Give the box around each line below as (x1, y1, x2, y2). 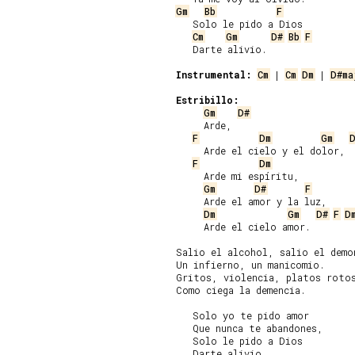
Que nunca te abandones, (176, 322, 323, 334)
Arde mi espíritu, (176, 170, 300, 182)
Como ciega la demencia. (176, 284, 306, 296)
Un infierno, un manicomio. (176, 258, 325, 271)
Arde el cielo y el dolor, (176, 144, 345, 157)
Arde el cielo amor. (176, 220, 311, 233)
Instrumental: (176, 68, 252, 81)
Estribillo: (176, 94, 239, 106)
